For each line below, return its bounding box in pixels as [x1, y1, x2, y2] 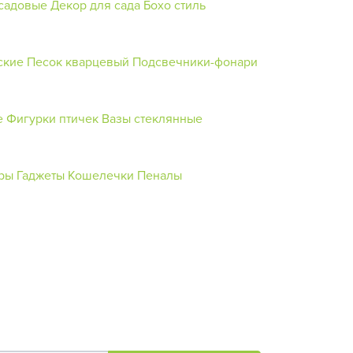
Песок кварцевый [27, 52, 129, 70]
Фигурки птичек [6, 109, 98, 127]
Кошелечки [68, 165, 137, 184]
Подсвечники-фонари [132, 52, 258, 70]
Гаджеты [17, 165, 65, 184]
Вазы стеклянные [102, 109, 203, 127]
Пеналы [137, 165, 182, 184]
